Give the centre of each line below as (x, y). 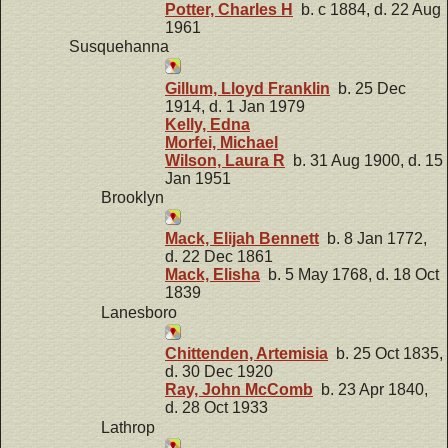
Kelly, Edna (207, 124)
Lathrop (128, 427)
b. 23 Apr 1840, (370, 390)
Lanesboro (139, 312)
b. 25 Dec (368, 88)
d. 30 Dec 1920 (219, 372)
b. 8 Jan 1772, (373, 239)
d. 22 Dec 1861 (219, 257)
